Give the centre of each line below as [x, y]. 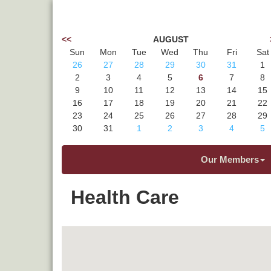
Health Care [125, 197]
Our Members [230, 159]
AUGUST [171, 39]
